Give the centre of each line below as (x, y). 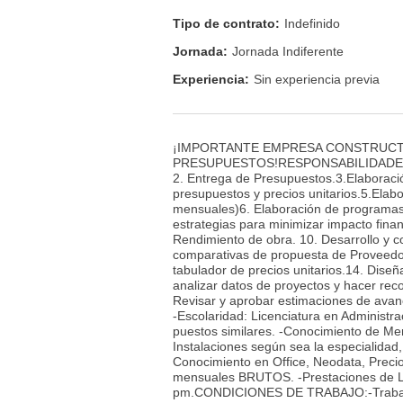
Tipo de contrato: (226, 23)
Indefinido (312, 23)
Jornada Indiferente (288, 52)
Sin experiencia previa (317, 80)
